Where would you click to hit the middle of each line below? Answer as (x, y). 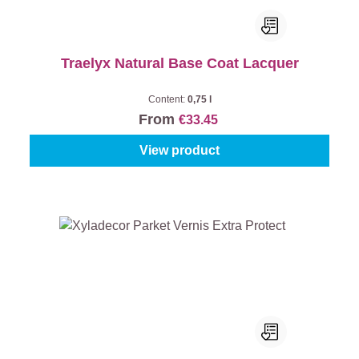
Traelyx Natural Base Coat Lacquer (179, 63)
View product (179, 150)
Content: (167, 99)
